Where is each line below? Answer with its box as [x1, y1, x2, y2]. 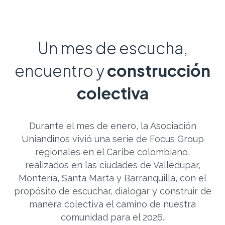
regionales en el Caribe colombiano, [35, 147, 190, 158]
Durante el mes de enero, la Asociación [29, 121, 196, 132]
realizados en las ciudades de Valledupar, [25, 160, 200, 171]
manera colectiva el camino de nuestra [29, 199, 196, 210]
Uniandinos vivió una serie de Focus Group [21, 134, 204, 145]
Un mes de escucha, [37, 38, 188, 58]
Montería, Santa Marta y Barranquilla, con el [19, 173, 206, 184]
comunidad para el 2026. [61, 212, 164, 223]
